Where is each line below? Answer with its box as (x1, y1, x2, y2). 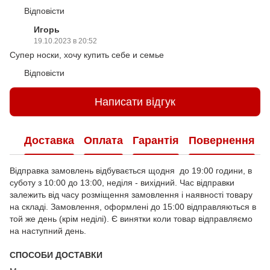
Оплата (84, 134, 123, 146)
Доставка (24, 134, 74, 146)
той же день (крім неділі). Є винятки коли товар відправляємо (10, 214, 253, 224)
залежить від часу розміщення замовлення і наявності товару (10, 190, 253, 200)
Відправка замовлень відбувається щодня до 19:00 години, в (10, 166, 252, 176)
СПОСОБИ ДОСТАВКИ (10, 250, 102, 260)
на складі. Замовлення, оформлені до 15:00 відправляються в (10, 202, 256, 212)
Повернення (189, 134, 255, 146)
